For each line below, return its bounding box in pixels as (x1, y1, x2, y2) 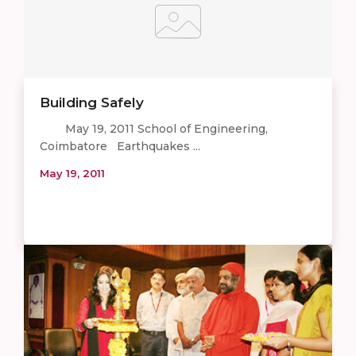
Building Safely (40, 95, 144, 111)
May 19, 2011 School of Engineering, (40, 122, 268, 137)
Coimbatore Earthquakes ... (40, 139, 200, 154)
